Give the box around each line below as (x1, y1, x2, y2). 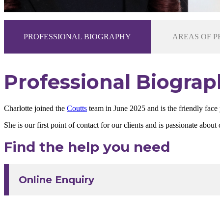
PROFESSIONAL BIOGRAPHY (24, 32, 131, 41)
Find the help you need (4, 138, 170, 156)
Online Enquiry (19, 174, 94, 186)
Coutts (67, 104, 87, 113)
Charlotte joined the (4, 104, 67, 113)
